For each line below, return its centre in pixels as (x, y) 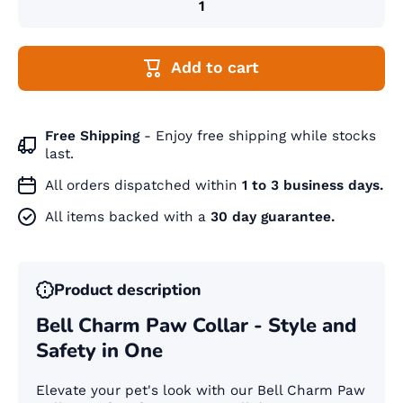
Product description (127, 290)
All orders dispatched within (143, 186)
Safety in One (99, 351)
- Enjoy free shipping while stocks (260, 136)
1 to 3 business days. (313, 186)
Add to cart (215, 68)
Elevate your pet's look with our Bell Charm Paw (201, 391)
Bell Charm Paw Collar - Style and (196, 326)
